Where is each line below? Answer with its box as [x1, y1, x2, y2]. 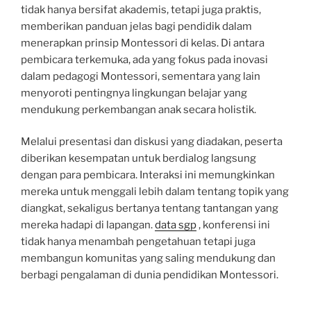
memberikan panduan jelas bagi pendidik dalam [21, 19, 252, 33]
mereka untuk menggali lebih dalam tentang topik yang [21, 185, 289, 198]
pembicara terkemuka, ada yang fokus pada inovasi [21, 53, 268, 66]
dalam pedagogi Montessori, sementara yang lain [21, 69, 260, 83]
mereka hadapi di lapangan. [21, 219, 155, 231]
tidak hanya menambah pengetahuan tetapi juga [21, 235, 255, 248]
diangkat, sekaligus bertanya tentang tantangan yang [21, 202, 278, 215]
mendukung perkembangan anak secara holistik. [21, 103, 256, 116]
